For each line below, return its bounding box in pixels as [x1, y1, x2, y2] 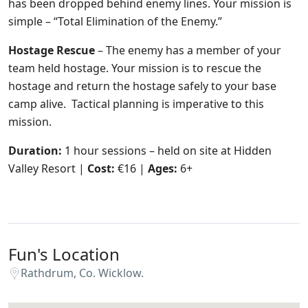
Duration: [8, 143, 65, 158]
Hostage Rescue [8, 43, 95, 58]
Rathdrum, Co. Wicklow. [21, 265, 144, 280]
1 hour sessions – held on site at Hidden [65, 143, 272, 158]
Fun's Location [8, 243, 120, 265]
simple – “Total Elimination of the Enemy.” [8, 14, 222, 29]
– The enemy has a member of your [95, 43, 281, 58]
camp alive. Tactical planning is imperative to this [8, 96, 264, 111]
